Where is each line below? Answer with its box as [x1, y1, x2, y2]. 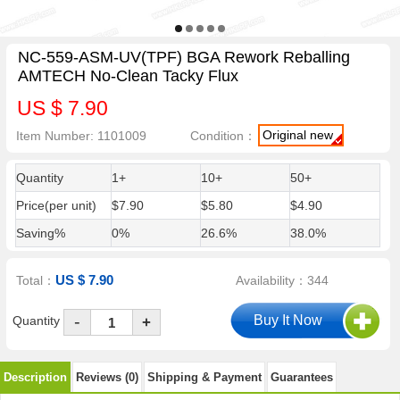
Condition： [190, 128, 257, 143]
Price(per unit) [15, 198, 96, 212]
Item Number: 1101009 [16, 128, 147, 143]
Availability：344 [236, 273, 329, 288]
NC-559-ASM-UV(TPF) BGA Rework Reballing [17, 48, 350, 67]
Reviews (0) [76, 370, 138, 384]
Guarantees [271, 370, 333, 384]
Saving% [15, 226, 65, 240]
